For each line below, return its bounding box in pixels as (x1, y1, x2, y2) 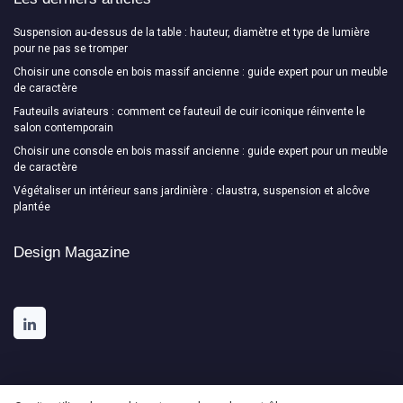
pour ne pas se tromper (13, 41, 128, 55)
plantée (13, 200, 50, 213)
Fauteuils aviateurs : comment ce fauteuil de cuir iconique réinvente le (13, 104, 365, 118)
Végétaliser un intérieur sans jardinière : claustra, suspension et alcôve (13, 184, 370, 197)
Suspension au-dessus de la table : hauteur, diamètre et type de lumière (13, 25, 370, 39)
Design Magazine (13, 243, 130, 261)
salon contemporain (13, 121, 113, 134)
